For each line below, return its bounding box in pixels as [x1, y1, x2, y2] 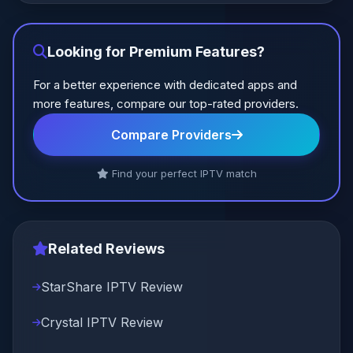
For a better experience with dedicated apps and [33, 77, 297, 92]
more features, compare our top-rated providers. [33, 96, 299, 111]
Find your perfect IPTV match [108, 167, 257, 180]
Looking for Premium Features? [47, 43, 265, 60]
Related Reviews [48, 240, 165, 257]
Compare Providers [110, 127, 232, 143]
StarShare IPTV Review [41, 279, 183, 295]
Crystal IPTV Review [41, 314, 163, 330]
